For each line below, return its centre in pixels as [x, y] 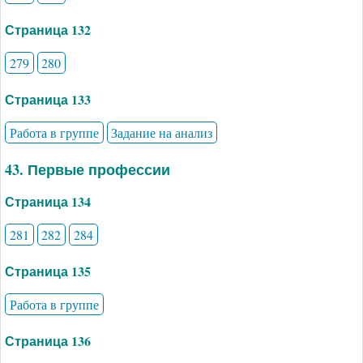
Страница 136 [48, 340]
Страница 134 [48, 201]
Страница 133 [48, 100]
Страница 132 [48, 30]
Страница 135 [48, 271]
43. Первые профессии [88, 169]
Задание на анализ [162, 133]
